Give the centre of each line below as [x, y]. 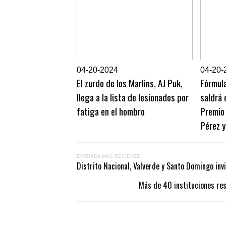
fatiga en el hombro [111, 111]
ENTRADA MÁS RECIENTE [108, 156]
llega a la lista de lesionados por [133, 97]
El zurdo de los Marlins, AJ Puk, [130, 83]
